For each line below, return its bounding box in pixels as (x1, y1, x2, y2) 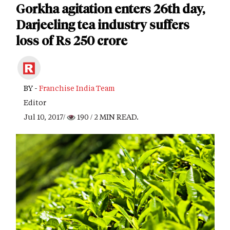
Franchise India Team (39, 83, 115, 93)
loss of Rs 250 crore (16, 33, 127, 48)
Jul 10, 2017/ (24, 112, 67, 122)
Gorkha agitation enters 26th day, (16, 2, 205, 16)
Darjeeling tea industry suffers (16, 17, 189, 32)
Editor (24, 98, 46, 107)
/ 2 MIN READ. (89, 112, 139, 122)
